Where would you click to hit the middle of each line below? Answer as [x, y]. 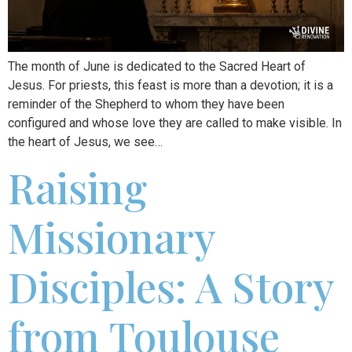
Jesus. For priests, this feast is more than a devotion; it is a [170, 85]
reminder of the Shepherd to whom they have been [146, 104]
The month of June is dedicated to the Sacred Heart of [157, 66]
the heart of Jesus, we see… [85, 141]
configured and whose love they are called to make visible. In [175, 123]
